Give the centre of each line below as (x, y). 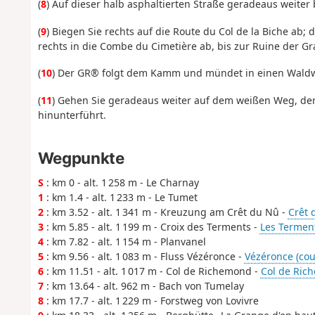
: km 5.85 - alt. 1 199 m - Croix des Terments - (152, 227)
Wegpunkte (81, 158)
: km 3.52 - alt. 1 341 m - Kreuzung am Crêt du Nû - (166, 212)
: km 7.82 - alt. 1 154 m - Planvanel (124, 242)
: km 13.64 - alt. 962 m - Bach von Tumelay (143, 286)
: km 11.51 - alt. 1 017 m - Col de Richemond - (152, 271)
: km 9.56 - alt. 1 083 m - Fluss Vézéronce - (144, 257)
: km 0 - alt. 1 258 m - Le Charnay (121, 183)
